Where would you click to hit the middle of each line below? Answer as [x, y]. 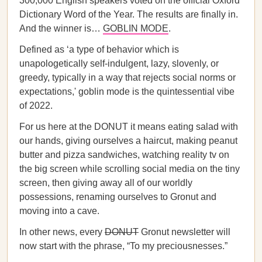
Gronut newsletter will [185, 232]
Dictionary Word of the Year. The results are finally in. [129, 14]
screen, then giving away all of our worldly [106, 183]
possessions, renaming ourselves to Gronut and [118, 197]
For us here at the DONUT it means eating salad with [129, 127]
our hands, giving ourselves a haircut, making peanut [128, 141]
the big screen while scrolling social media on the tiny [130, 169]
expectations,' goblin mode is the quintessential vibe [127, 92]
